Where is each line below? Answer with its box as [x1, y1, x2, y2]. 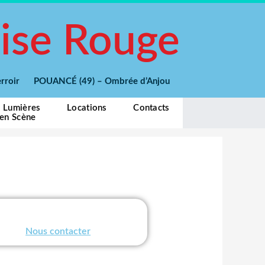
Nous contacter [25, 227, 91, 237]
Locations [67, 104, 107, 112]
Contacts [133, 104, 170, 112]
